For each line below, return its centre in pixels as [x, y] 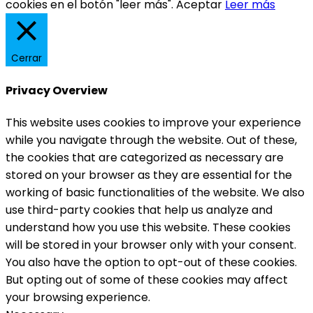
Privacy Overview [57, 90]
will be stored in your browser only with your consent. [151, 245]
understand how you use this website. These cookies [148, 227]
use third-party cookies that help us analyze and [139, 210]
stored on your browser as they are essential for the [149, 175]
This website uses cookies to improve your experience [153, 122]
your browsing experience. [78, 297]
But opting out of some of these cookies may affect [147, 279]
